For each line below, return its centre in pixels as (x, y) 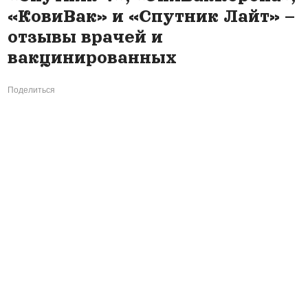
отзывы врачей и (85, 36)
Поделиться (31, 89)
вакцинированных (92, 57)
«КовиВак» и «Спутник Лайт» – (151, 16)
